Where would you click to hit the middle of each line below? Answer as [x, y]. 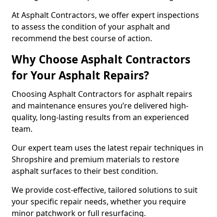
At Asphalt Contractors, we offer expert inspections [105, 15]
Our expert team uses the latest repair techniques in [108, 148]
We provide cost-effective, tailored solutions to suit [105, 190]
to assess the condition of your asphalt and [91, 27]
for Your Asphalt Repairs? [80, 75]
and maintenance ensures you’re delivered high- [100, 106]
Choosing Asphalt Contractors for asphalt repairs [102, 94]
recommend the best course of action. [82, 38]
